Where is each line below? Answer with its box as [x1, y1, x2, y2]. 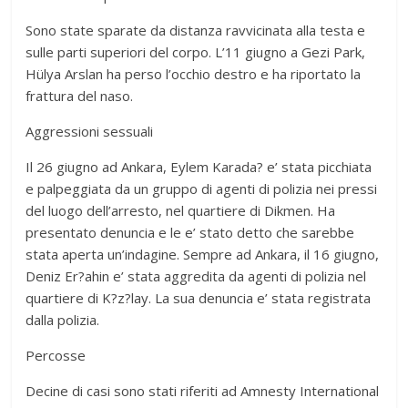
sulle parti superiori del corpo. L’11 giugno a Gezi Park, [25, 42, 366, 61]
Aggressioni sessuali [25, 121, 154, 140]
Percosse [25, 345, 87, 364]
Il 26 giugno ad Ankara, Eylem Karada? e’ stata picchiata [25, 157, 372, 176]
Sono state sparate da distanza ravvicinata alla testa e [25, 20, 366, 39]
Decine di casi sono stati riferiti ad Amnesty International [25, 381, 380, 400]
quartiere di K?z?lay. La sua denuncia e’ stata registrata [25, 288, 372, 307]
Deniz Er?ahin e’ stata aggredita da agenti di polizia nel [25, 266, 367, 285]
